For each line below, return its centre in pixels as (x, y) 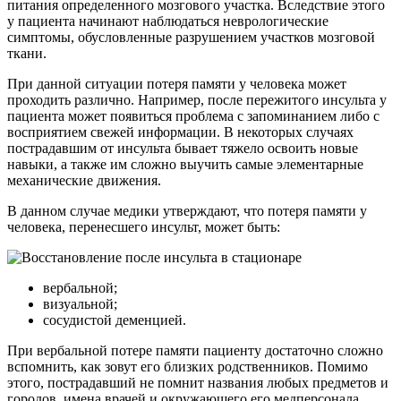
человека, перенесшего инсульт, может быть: (144, 226)
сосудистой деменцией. (115, 320)
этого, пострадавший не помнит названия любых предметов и (198, 382)
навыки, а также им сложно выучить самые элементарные (185, 164)
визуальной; (80, 303)
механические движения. (84, 180)
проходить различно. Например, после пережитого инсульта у (197, 99)
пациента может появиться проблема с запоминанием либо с (193, 115)
